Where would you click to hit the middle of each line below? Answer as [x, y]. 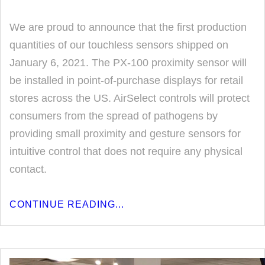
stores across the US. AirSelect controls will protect [130, 98]
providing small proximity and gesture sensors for [125, 134]
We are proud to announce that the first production [128, 27]
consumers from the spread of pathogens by [114, 116]
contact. [28, 169]
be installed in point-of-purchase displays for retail [126, 80]
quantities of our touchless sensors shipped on [119, 45]
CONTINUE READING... [67, 204]
